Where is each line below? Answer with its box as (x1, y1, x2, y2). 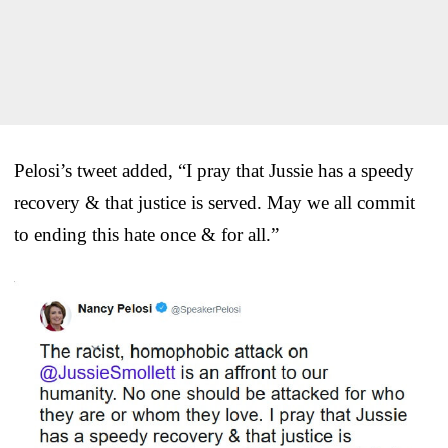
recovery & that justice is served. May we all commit (14, 191, 415, 213)
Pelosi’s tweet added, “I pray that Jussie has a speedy (14, 159, 414, 181)
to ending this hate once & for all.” (14, 223, 279, 245)
